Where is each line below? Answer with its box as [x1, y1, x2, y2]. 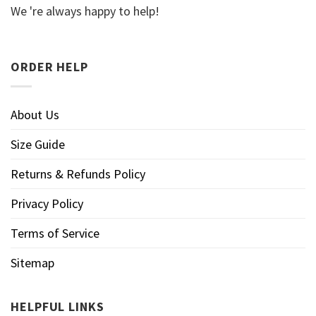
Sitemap [11, 254, 54, 271]
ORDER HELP [11, 59, 88, 75]
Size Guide [11, 135, 65, 152]
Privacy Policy [11, 195, 83, 212]
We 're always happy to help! [11, 2, 159, 19]
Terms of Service [11, 224, 99, 241]
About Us [11, 106, 59, 123]
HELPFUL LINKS [11, 298, 104, 315]
